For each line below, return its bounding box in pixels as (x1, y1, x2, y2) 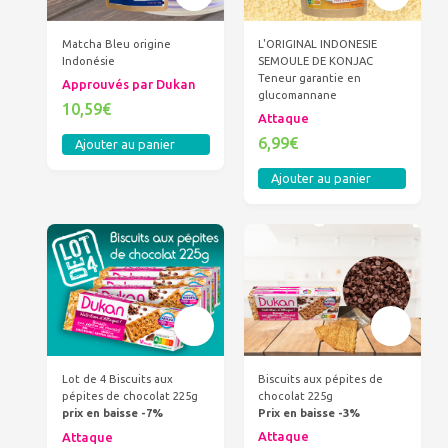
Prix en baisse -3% (258, 406, 361, 419)
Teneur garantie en (258, 71, 362, 84)
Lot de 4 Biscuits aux (61, 372, 173, 385)
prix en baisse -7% (61, 406, 163, 419)
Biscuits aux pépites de (258, 372, 384, 385)
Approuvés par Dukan (61, 77, 196, 92)
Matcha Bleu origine (61, 37, 171, 50)
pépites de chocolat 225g (61, 389, 198, 402)
